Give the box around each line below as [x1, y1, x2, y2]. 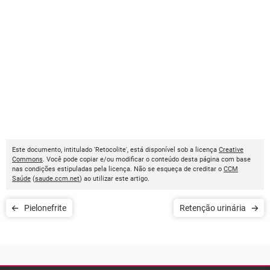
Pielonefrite [24, 203, 66, 213]
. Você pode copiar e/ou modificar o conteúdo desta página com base [43, 155, 251, 163]
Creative [219, 146, 243, 154]
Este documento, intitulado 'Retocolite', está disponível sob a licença [12, 146, 219, 154]
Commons [12, 155, 43, 163]
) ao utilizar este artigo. [80, 175, 149, 183]
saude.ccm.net [35, 175, 80, 183]
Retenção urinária [180, 203, 246, 213]
